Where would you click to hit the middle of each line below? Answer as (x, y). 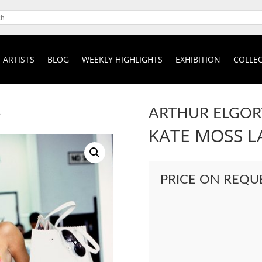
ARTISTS (18, 59)
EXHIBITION (198, 59)
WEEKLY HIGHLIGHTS (122, 59)
